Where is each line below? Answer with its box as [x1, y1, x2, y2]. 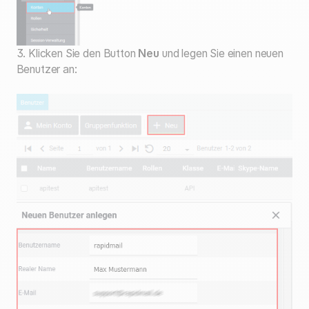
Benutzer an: [16, 63, 77, 77]
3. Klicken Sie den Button [16, 47, 139, 61]
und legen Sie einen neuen [159, 47, 283, 61]
